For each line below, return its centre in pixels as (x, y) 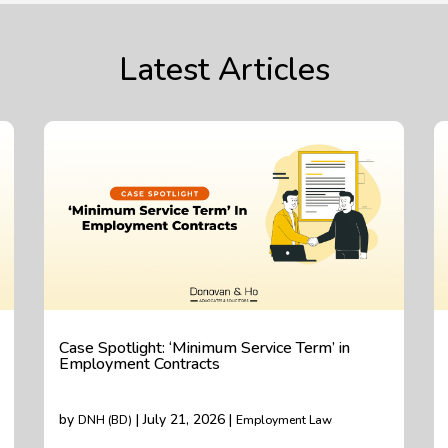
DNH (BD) (105, 420)
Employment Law (284, 420)
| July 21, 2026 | (184, 419)
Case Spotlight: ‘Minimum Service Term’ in (204, 348)
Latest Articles (224, 69)
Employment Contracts (139, 364)
